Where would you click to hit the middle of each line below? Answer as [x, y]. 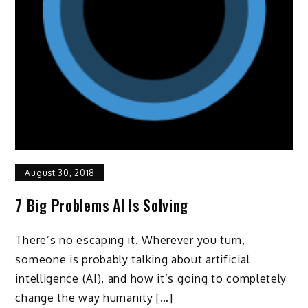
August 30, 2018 [60, 173]
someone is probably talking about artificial [133, 259]
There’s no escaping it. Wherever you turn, [130, 240]
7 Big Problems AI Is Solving [102, 205]
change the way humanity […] [94, 297]
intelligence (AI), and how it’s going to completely [151, 278]
